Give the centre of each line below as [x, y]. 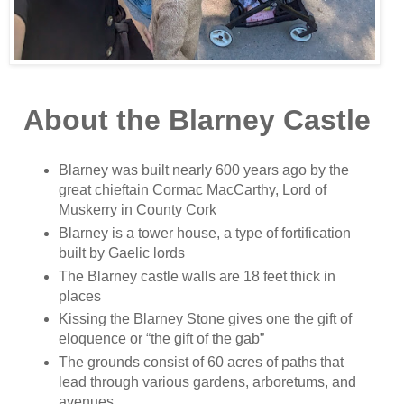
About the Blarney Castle [197, 119]
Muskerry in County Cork [138, 209]
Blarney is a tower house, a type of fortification [205, 233]
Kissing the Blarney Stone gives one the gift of [206, 319]
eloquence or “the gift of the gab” [162, 339]
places [80, 296]
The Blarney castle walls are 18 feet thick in [197, 276]
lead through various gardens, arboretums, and [208, 382]
